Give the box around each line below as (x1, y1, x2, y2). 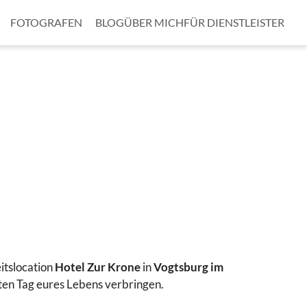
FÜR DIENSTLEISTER (184, 16, 284, 29)
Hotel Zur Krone (54, 260, 140, 274)
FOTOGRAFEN (10, 16, 82, 29)
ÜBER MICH (124, 16, 184, 29)
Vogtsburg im (153, 260, 223, 274)
